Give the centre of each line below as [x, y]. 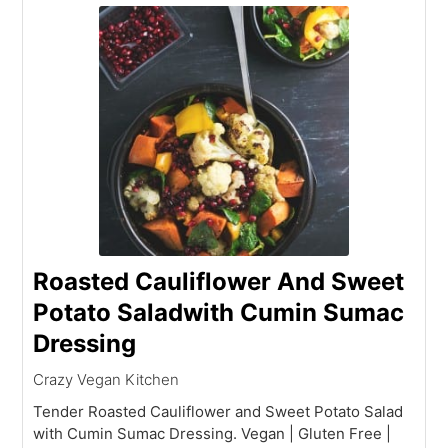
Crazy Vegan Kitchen [106, 379]
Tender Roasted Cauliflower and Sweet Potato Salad [218, 411]
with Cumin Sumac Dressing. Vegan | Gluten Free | [212, 433]
